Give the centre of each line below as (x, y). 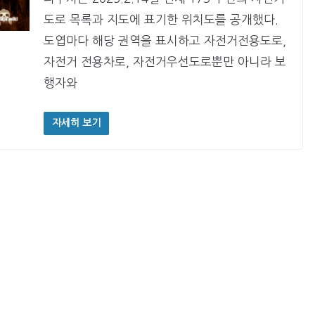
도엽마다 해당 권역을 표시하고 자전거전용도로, (165, 41)
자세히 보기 (76, 123)
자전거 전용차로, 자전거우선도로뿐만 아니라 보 (165, 62)
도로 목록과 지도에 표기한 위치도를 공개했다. (162, 20)
